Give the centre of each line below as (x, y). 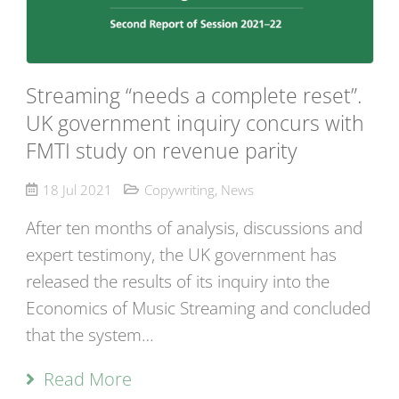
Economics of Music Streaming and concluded (198, 309)
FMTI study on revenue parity (161, 151)
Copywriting (179, 190)
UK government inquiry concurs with (195, 123)
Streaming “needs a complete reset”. (193, 95)
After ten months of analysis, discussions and (194, 228)
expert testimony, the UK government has (181, 255)
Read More (87, 379)
